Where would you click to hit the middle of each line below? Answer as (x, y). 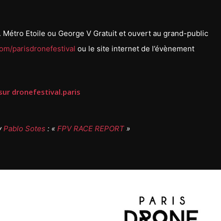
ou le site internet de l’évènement (135, 48)
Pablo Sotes (25, 128)
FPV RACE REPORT (91, 128)
